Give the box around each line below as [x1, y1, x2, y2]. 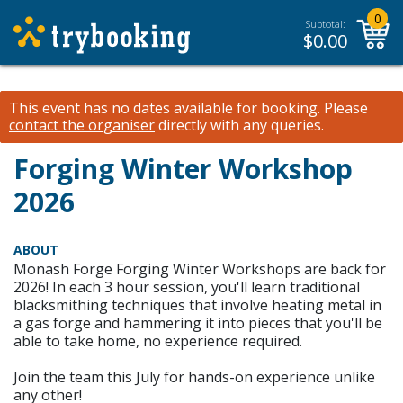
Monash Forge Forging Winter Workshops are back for [13, 259, 386, 279]
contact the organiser [9, 115, 155, 135]
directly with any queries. [155, 115, 324, 135]
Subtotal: [305, 17, 345, 31]
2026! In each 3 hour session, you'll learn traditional [13, 277, 360, 297]
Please [320, 98, 368, 118]
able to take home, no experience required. [13, 331, 302, 351]
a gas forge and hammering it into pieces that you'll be [13, 313, 382, 333]
